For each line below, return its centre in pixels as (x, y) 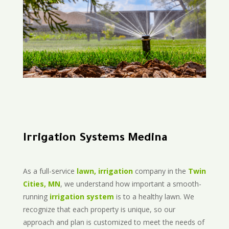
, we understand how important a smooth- (131, 184)
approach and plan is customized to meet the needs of (113, 222)
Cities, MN (41, 184)
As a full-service (50, 171)
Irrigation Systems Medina (95, 139)
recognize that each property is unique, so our (99, 210)
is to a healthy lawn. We (154, 197)
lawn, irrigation (105, 171)
